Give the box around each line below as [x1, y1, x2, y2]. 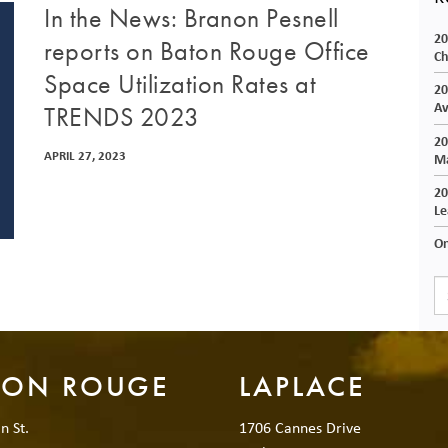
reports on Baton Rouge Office [44, 35, 370, 68]
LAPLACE [239, 368, 367, 406]
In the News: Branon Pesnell [44, 2, 339, 35]
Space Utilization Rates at [44, 68, 317, 101]
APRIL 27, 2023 [44, 147, 126, 164]
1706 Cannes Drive [239, 415, 361, 438]
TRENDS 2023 [44, 101, 200, 134]
